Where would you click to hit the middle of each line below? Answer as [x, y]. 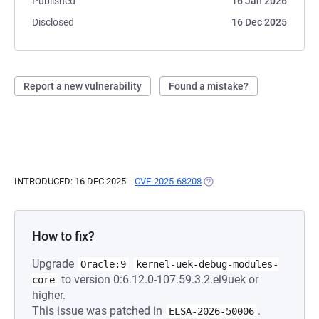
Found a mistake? [209, 86]
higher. [49, 295]
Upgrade [54, 264]
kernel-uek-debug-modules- [207, 264]
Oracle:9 [103, 264]
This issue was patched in [99, 311]
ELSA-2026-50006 [211, 311]
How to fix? [63, 236]
